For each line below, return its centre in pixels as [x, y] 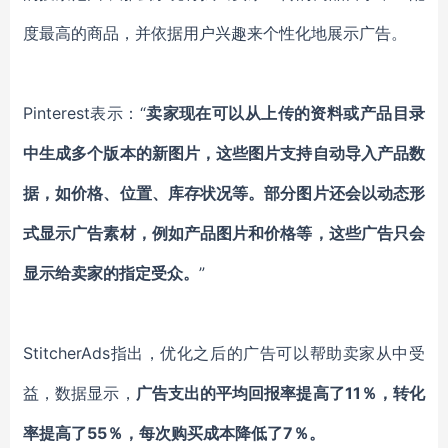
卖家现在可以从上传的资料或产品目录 [285, 113]
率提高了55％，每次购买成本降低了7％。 [174, 433]
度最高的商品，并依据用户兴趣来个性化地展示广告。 [215, 33]
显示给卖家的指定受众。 [111, 273]
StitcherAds [66, 353]
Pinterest [56, 113]
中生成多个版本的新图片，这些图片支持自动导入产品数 [224, 153]
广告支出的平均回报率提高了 [240, 393]
